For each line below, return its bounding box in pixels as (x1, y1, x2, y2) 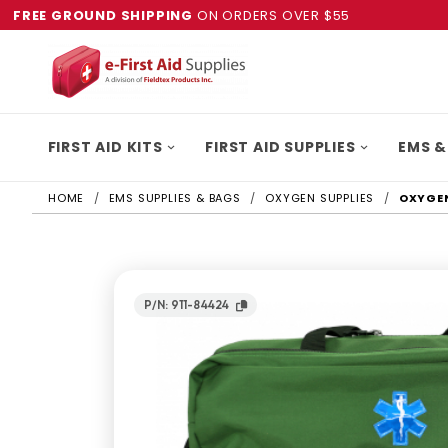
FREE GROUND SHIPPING (13, 5, 193, 25)
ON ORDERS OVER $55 (193, 5, 351, 25)
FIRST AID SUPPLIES (205, 137, 356, 157)
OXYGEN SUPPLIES (265, 190, 375, 206)
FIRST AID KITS (47, 137, 163, 157)
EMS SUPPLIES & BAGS (108, 190, 241, 206)
